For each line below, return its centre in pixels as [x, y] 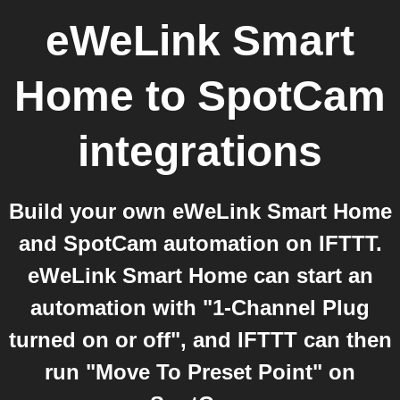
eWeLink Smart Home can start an [200, 275]
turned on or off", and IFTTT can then [200, 340]
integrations [200, 151]
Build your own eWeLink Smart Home [200, 211]
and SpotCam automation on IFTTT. [200, 243]
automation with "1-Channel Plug [200, 308]
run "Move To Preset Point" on [200, 372]
